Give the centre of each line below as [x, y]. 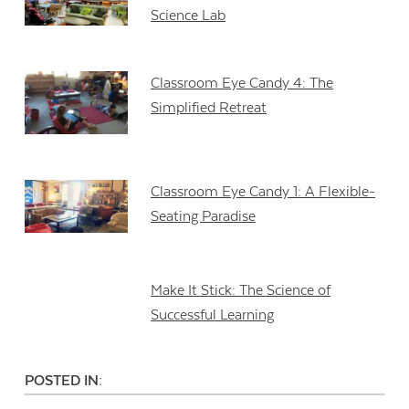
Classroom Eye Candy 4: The [242, 84]
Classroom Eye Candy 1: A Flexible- [263, 191]
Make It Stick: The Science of [241, 291]
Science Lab [189, 15]
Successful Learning [213, 315]
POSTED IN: [64, 381]
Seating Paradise [204, 216]
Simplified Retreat [209, 108]
